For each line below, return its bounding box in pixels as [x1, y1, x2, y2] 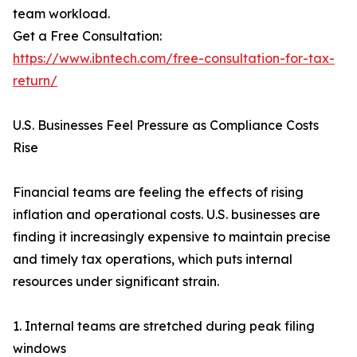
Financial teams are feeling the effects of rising [13, 184, 304, 201]
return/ [13, 73, 57, 89]
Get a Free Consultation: [13, 28, 162, 45]
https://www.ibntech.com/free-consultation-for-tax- [13, 50, 335, 67]
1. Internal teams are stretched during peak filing [13, 318, 315, 335]
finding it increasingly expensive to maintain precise [13, 229, 331, 245]
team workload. [13, 6, 110, 22]
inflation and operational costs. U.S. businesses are [13, 206, 320, 223]
